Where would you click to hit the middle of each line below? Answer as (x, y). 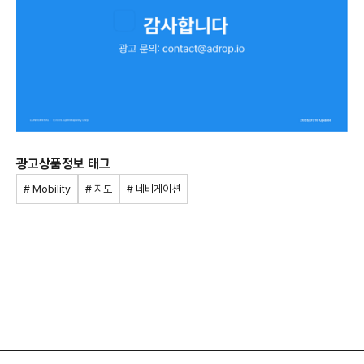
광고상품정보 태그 (63, 164)
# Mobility (47, 189)
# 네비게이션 (154, 189)
